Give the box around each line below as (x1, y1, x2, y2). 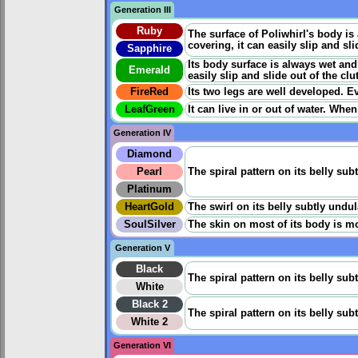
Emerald (129, 65, 170, 77)
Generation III (113, 5, 171, 15)
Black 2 (131, 299, 168, 311)
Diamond (127, 149, 172, 161)
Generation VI (113, 340, 171, 351)
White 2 (131, 316, 168, 328)
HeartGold (125, 201, 174, 213)
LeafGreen (124, 104, 175, 116)
